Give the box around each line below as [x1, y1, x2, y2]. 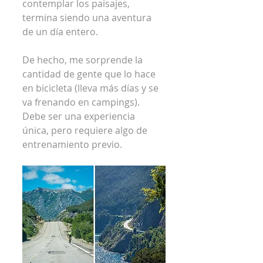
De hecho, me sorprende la [22, 53, 145, 66]
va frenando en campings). [22, 96, 142, 109]
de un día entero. [22, 25, 98, 38]
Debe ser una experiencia [22, 110, 137, 123]
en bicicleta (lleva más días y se [22, 82, 161, 95]
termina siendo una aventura [22, 11, 154, 24]
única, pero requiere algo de [22, 124, 150, 137]
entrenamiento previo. [22, 138, 122, 151]
